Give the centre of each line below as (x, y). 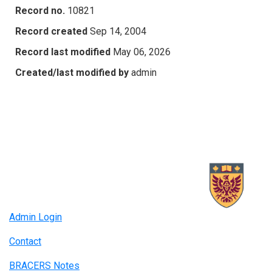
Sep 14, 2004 (118, 31)
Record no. (40, 10)
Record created (51, 31)
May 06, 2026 (142, 52)
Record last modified (63, 52)
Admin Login (36, 217)
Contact (25, 242)
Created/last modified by (72, 72)
